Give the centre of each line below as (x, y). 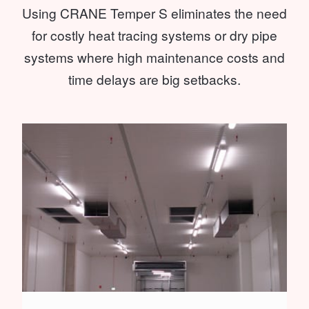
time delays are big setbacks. (154, 79)
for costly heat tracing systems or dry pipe (154, 34)
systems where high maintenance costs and (154, 57)
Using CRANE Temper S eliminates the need (154, 12)
